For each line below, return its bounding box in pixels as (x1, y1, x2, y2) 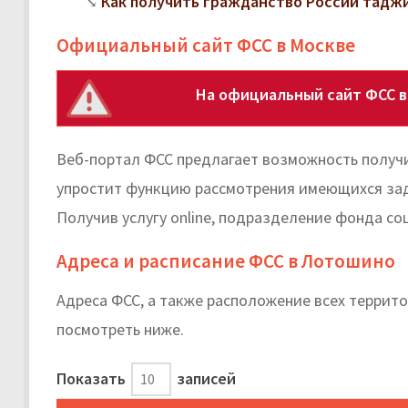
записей (173, 367, 236, 389)
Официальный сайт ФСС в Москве (56, 32, 355, 57)
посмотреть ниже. (56, 318, 184, 340)
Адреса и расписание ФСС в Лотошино (56, 248, 395, 273)
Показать (56, 367, 129, 389)
